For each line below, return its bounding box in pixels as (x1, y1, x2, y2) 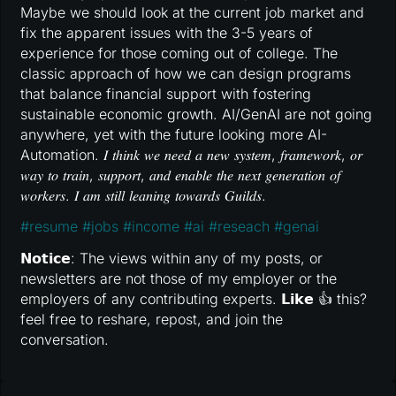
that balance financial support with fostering (20, 84, 312, 103)
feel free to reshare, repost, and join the (20, 309, 284, 328)
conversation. (20, 330, 110, 348)
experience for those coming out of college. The (20, 43, 339, 62)
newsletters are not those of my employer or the (20, 269, 338, 287)
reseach (217, 217, 270, 236)
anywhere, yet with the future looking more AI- (20, 125, 328, 143)
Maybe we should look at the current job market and (20, 3, 365, 21)
